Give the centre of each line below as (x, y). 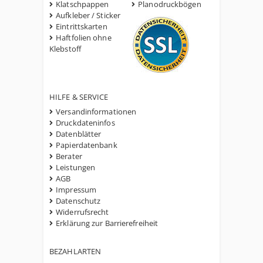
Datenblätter (79, 134)
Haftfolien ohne (84, 38)
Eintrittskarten (82, 26)
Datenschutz (78, 201)
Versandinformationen (96, 112)
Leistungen (76, 167)
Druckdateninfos (85, 123)
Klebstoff (65, 49)
